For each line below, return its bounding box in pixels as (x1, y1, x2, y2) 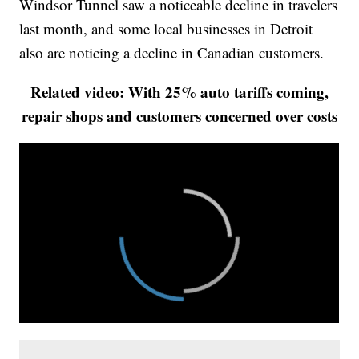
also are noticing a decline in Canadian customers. (19, 42, 325, 63)
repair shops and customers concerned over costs (22, 105, 337, 127)
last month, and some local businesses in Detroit (19, 18, 313, 39)
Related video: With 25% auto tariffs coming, (30, 81, 329, 103)
